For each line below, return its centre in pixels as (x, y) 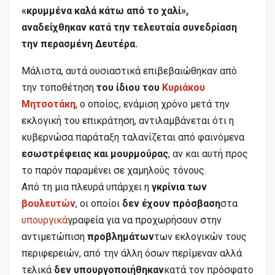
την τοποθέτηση (59, 87)
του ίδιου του (129, 87)
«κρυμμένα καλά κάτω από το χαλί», (105, 10)
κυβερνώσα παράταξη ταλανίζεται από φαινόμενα (133, 137)
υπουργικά (45, 220)
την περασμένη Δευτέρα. (79, 44)
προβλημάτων (121, 236)
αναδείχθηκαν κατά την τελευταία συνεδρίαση (129, 27)
